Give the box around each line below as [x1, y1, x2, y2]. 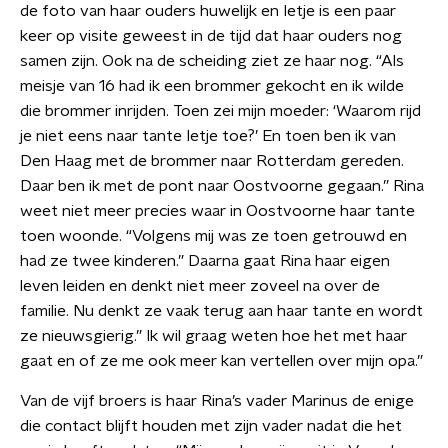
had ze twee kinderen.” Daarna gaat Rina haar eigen [20, 253, 390, 269]
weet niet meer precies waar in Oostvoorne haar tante [20, 203, 415, 219]
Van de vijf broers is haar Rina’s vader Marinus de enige [20, 393, 414, 409]
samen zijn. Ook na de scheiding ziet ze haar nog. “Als [20, 53, 404, 69]
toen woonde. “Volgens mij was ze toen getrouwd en [20, 228, 407, 244]
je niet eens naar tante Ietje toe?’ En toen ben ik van [20, 128, 396, 144]
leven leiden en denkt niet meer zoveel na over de [20, 278, 380, 294]
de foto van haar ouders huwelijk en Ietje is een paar [20, 3, 396, 19]
